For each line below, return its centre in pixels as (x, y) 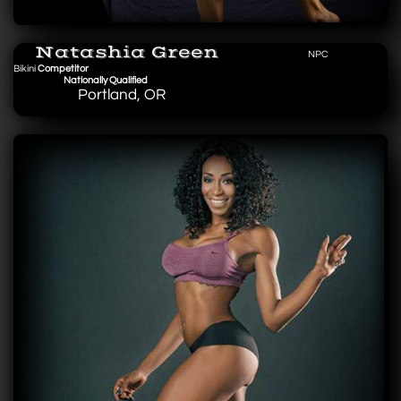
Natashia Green (116, 52)
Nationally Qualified (81, 80)
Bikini (26, 68)
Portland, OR (90, 95)
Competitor (63, 68)
